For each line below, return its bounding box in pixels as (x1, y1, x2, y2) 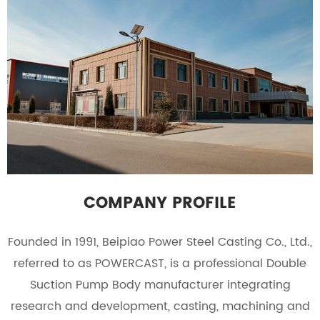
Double (266, 254, 306, 273)
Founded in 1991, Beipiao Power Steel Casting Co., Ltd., (8, 232, 312, 251)
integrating (223, 275, 291, 294)
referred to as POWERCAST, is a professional (14, 254, 266, 273)
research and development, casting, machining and (10, 296, 310, 316)
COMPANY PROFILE (84, 191, 236, 214)
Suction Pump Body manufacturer (29, 275, 224, 294)
